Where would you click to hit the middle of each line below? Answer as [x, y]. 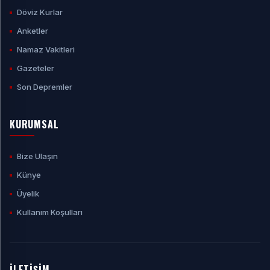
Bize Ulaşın [37, 156]
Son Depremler [45, 87]
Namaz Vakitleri [46, 49]
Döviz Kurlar [40, 12]
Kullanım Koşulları [50, 212]
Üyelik [28, 193]
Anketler [33, 31]
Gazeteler [36, 68]
